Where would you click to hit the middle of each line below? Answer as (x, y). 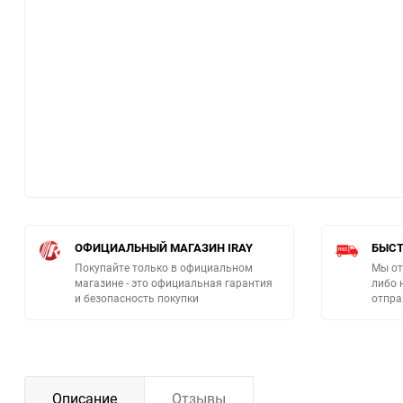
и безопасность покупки (137, 298)
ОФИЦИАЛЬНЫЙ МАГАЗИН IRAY (164, 248)
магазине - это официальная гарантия (174, 283)
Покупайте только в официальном (164, 268)
